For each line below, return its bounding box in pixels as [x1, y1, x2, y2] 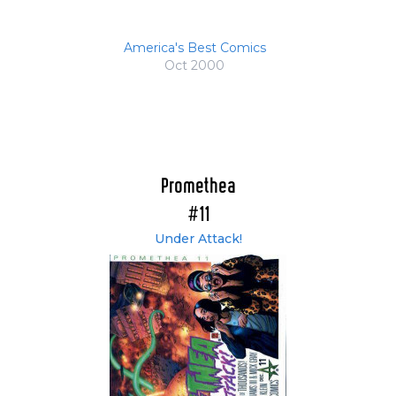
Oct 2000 [164, 57, 225, 74]
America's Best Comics [123, 40, 266, 57]
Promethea [160, 177, 236, 198]
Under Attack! [154, 231, 242, 247]
